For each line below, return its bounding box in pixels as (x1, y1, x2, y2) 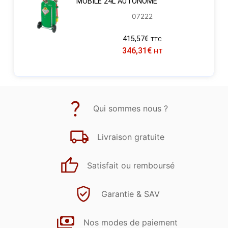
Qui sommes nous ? (93, 103, 168, 113)
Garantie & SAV (101, 188, 160, 199)
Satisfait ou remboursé (87, 160, 175, 170)
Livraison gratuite (97, 131, 164, 142)
